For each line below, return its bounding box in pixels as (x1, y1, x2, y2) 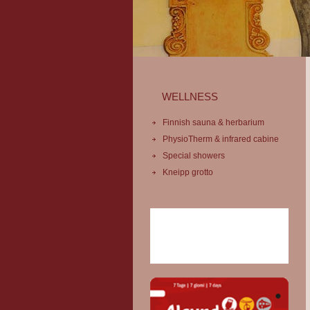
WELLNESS (162, 91, 218, 102)
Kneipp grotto (163, 167, 213, 177)
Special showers (163, 151, 225, 161)
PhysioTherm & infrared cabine (163, 134, 279, 144)
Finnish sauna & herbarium (163, 118, 264, 127)
